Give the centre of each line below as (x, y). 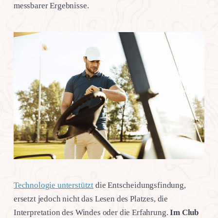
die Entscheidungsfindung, (140, 185)
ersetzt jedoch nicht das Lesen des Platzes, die (91, 199)
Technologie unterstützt (54, 185)
